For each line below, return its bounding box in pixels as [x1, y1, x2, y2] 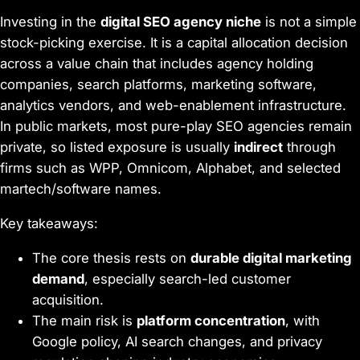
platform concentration [137, 313, 285, 329]
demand [32, 271, 84, 288]
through [283, 139, 336, 156]
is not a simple [261, 14, 357, 31]
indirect [234, 139, 283, 156]
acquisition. [32, 292, 104, 309]
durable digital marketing [190, 250, 352, 267]
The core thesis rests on [32, 250, 190, 267]
